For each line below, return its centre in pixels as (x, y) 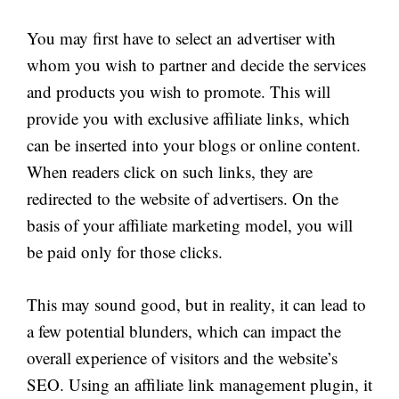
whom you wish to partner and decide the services (196, 65)
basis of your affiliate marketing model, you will (190, 225)
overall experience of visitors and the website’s (182, 357)
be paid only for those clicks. (125, 252)
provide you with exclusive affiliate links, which (188, 118)
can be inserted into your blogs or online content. (194, 145)
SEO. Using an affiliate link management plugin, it (199, 384)
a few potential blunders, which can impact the (184, 330)
